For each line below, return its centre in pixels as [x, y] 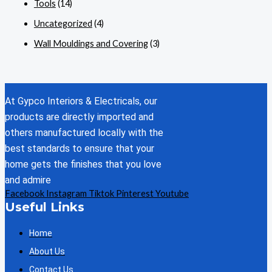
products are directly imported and [79, 117]
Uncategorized [63, 23]
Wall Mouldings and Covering [91, 43]
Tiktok [101, 193]
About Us [47, 252]
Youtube [172, 193]
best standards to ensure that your [80, 148]
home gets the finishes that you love [83, 164]
